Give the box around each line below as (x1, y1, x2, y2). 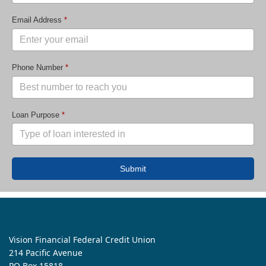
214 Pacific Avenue (9, 247, 83, 259)
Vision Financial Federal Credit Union (9, 234, 156, 246)
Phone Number (12, 62, 65, 72)
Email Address (12, 15, 64, 24)
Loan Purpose (12, 110, 62, 119)
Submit (120, 164, 146, 174)
